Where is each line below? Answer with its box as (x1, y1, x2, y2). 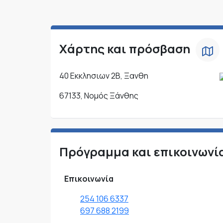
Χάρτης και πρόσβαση (59, 40, 190, 57)
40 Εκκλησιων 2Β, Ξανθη (59, 70, 148, 82)
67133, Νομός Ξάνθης (59, 90, 138, 102)
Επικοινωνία (64, 173, 113, 185)
